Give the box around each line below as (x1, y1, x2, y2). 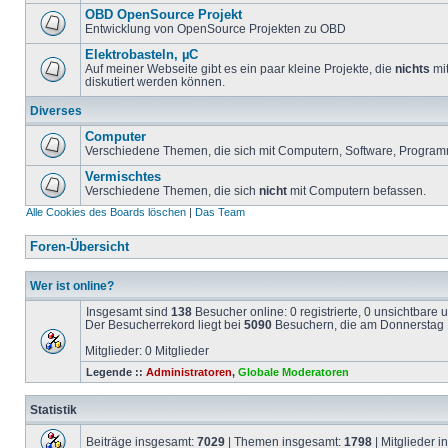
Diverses (30, 104, 82, 117)
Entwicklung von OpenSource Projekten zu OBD (85, 22, 346, 35)
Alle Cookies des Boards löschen (26, 206, 186, 218)
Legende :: (86, 366, 146, 378)
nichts (395, 62, 430, 75)
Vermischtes (85, 170, 161, 184)
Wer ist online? (30, 279, 114, 292)
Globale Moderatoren (238, 366, 349, 378)
